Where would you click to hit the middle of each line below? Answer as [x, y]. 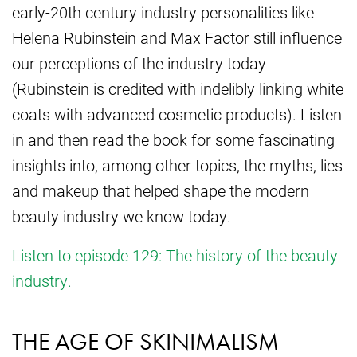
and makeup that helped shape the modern [161, 190]
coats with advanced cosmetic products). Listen [177, 114]
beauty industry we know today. [122, 216]
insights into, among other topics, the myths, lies [177, 165]
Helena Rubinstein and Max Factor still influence [177, 37]
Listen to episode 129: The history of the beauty [175, 255]
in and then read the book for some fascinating [173, 139]
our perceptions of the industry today [139, 63]
